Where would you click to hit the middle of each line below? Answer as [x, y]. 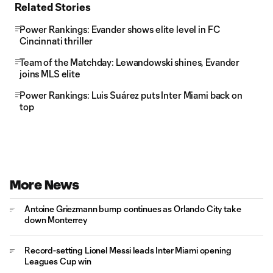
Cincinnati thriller [56, 41]
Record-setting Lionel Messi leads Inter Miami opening [128, 250]
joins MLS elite [50, 74]
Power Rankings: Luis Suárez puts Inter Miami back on [131, 95]
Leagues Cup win [58, 261]
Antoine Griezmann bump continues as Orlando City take [133, 209]
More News [44, 185]
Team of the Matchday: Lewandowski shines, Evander [130, 62]
